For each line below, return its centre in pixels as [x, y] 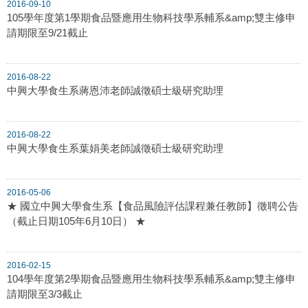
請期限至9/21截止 [47, 32]
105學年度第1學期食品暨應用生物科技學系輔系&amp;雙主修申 [151, 17]
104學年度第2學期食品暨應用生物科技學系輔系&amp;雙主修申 [151, 278]
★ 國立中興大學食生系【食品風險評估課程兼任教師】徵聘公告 [153, 206]
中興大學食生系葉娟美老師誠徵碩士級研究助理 [115, 148]
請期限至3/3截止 [45, 294]
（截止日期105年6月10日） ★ [76, 221]
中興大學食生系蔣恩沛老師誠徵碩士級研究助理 [115, 90]
